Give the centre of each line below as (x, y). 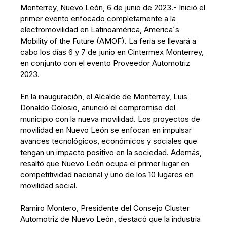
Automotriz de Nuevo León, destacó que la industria (111, 219)
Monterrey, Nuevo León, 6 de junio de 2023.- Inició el (113, 7)
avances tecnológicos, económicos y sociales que (109, 141)
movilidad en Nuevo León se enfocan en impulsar (106, 130)
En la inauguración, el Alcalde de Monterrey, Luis (104, 97)
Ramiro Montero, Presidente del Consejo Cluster (105, 208)
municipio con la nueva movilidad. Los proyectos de (110, 119)
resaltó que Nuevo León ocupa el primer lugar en (105, 163)
